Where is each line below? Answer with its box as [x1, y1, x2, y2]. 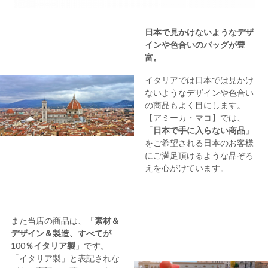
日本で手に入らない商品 [153, 125, 245, 136]
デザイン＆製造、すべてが [10, 228, 111, 239]
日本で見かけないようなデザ [144, 26, 254, 38]
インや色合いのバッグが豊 [144, 39, 245, 50]
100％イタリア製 [10, 240, 75, 252]
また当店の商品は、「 [10, 215, 95, 227]
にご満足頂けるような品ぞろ [144, 150, 254, 162]
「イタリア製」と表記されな [10, 253, 120, 264]
